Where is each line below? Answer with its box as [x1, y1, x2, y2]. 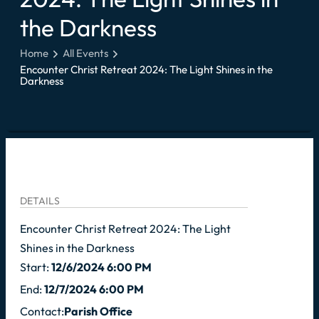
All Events [63, 46, 108, 60]
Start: [20, 259, 51, 274]
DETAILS [20, 194, 60, 207]
